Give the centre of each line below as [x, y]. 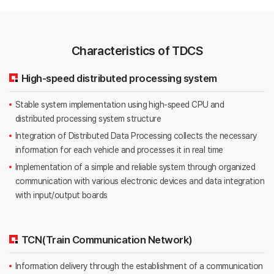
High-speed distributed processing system [119, 78]
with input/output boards [61, 195]
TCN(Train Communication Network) [107, 239]
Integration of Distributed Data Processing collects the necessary [136, 135]
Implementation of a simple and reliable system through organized [135, 167]
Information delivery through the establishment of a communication [139, 266]
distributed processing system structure [88, 118]
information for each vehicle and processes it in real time [119, 150]
